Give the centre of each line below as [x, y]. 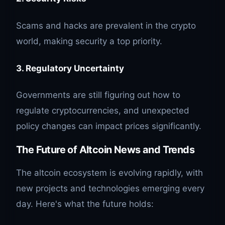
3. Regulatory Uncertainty [70, 68]
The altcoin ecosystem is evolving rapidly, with [109, 173]
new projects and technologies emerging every [110, 189]
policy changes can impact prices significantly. [109, 126]
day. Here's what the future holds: [85, 204]
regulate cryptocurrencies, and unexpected [103, 111]
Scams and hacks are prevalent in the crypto [106, 26]
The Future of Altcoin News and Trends [105, 150]
